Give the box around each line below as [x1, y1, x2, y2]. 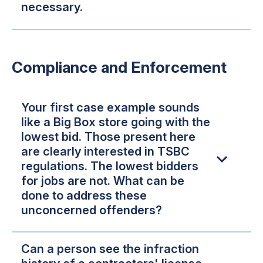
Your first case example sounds [21, 100, 200, 114]
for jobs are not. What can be [21, 173, 184, 188]
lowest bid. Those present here [21, 129, 195, 144]
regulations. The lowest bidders [21, 159, 198, 173]
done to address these [21, 188, 147, 203]
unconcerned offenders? [21, 203, 162, 217]
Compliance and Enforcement [12, 58, 227, 76]
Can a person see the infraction [21, 242, 199, 257]
